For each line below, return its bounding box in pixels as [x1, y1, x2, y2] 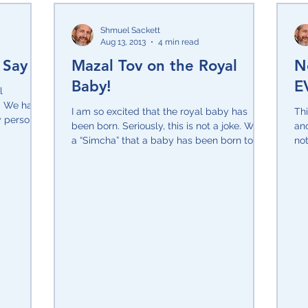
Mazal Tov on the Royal [71, 56, 237, 76]
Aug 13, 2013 [100, 36, 146, 47]
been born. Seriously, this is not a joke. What [71, 120, 269, 132]
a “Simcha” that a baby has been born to [71, 135, 253, 146]
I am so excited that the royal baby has [71, 106, 247, 118]
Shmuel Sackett [100, 25, 160, 36]
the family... [71, 149, 122, 161]
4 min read [158, 36, 199, 47]
